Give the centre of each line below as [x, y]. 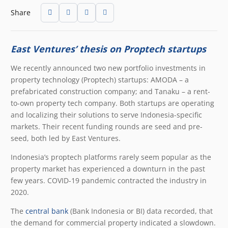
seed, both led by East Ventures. [66, 138]
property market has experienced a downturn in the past [108, 169]
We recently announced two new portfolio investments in [108, 68]
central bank [47, 211]
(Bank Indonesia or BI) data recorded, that [140, 211]
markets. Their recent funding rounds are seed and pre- [107, 127]
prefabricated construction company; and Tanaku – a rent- [110, 92]
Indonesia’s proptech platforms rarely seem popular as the [111, 157]
